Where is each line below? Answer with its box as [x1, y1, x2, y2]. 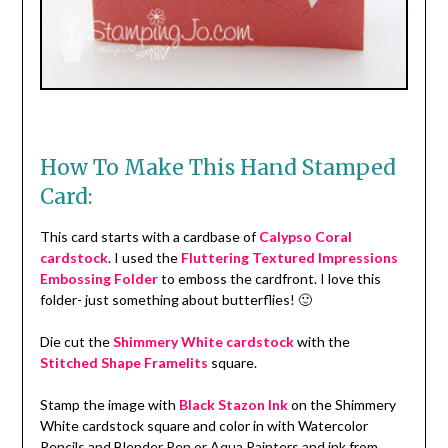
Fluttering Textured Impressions [180, 249, 398, 267]
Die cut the [39, 333, 113, 351]
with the [293, 333, 350, 351]
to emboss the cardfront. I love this [157, 270, 381, 288]
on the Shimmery [287, 396, 396, 414]
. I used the [107, 249, 181, 267]
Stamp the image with [39, 396, 179, 414]
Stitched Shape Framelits [39, 354, 208, 372]
